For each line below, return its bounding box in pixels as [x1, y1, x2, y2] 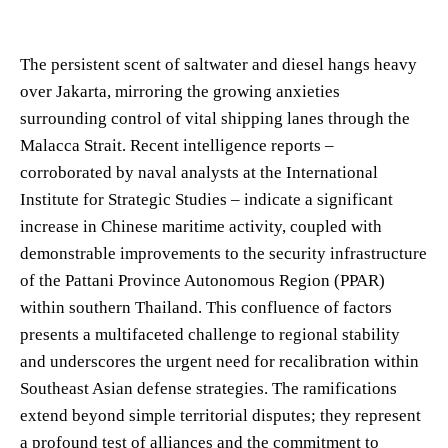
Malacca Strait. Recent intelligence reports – [20, 135, 334, 155]
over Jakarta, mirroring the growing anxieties [20, 81, 340, 101]
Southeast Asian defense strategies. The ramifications [20, 378, 397, 398]
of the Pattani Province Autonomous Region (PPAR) [20, 270, 385, 290]
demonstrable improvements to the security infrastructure [20, 243, 427, 263]
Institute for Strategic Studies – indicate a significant [20, 189, 393, 209]
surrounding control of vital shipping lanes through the [20, 108, 410, 128]
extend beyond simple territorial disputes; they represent [20, 405, 421, 425]
